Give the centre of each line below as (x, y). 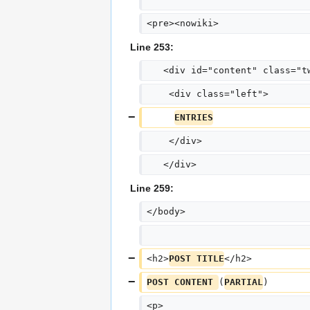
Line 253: (152, 47)
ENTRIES (193, 118)
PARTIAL (243, 282)
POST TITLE (196, 259)
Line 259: (152, 189)
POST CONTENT (182, 282)
